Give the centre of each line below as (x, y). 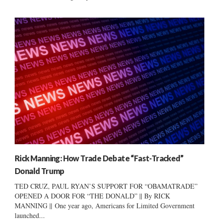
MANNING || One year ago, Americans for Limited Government (105, 205)
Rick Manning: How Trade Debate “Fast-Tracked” (99, 158)
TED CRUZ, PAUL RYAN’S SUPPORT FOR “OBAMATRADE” (106, 186)
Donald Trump (40, 171)
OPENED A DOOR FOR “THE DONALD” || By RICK (92, 196)
